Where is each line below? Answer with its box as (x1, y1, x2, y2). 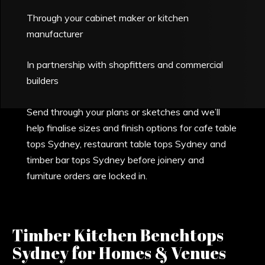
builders (27, 75, 59, 87)
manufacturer (27, 27, 83, 40)
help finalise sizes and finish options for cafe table (27, 121, 237, 134)
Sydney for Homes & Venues (12, 241, 227, 264)
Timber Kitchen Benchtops (12, 223, 224, 246)
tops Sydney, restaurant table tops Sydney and (27, 137, 227, 150)
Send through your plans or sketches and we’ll (27, 105, 221, 118)
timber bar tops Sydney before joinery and (27, 153, 205, 166)
